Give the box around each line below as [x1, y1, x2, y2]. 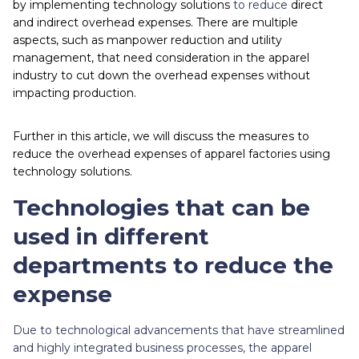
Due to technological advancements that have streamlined [13, 323, 345, 338]
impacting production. [13, 86, 139, 101]
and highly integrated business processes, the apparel [13, 341, 312, 356]
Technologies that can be [13, 194, 310, 222]
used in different [13, 223, 209, 251]
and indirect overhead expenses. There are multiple [13, 15, 298, 30]
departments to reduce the [13, 252, 333, 280]
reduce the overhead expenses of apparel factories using [13, 147, 330, 162]
